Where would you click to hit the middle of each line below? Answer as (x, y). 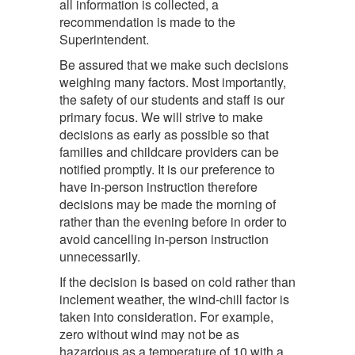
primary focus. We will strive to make (161, 117)
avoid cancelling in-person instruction (164, 239)
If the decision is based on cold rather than (177, 282)
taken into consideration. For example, (166, 317)
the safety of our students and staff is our (172, 99)
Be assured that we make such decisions (174, 65)
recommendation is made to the (147, 22)
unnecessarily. (101, 256)
